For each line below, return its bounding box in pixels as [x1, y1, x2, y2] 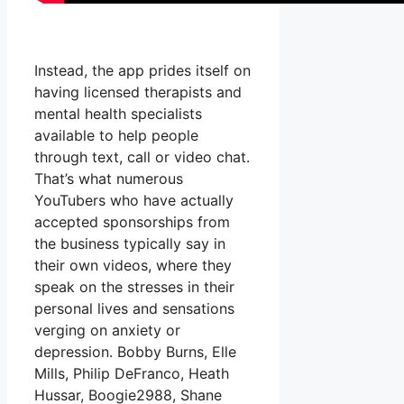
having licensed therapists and [34, 82, 242, 101]
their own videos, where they [34, 255, 232, 274]
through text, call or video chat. [34, 147, 250, 166]
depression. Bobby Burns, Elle [34, 342, 236, 361]
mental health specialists [34, 104, 202, 123]
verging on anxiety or [34, 320, 180, 339]
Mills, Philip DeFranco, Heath [34, 363, 229, 382]
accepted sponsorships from [34, 212, 230, 231]
